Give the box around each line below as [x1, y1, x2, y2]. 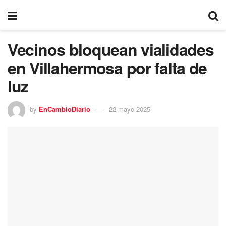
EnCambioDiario [39, 104, 90, 114]
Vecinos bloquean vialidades [8, 38, 214, 61]
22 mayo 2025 [109, 104, 150, 114]
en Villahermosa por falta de [8, 56, 207, 79]
